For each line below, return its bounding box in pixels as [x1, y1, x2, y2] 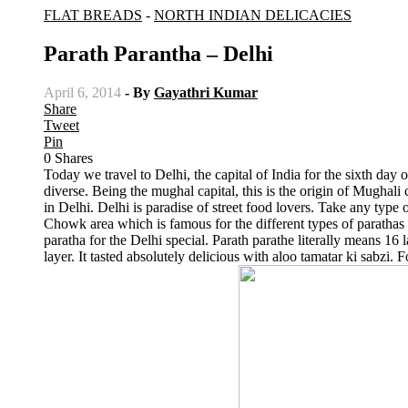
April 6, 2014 [44, 84, 121, 100]
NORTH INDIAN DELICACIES [154, 7, 352, 23]
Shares [55, 149, 93, 166]
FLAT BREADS [44, 7, 142, 23]
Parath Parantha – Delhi [44, 41, 273, 66]
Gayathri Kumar [154, 84, 258, 100]
